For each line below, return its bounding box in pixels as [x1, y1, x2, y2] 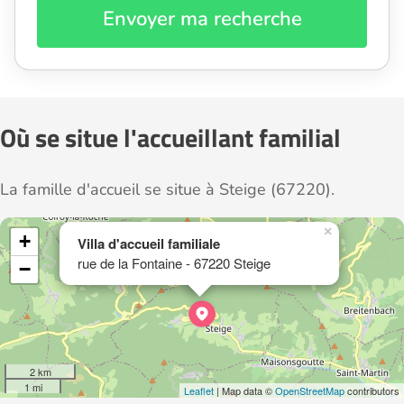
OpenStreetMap [275, 383, 344, 399]
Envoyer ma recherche [102, 5, 302, 33]
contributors [344, 383, 399, 399]
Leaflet [184, 383, 214, 399]
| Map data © [214, 383, 275, 399]
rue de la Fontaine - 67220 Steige [78, 253, 271, 273]
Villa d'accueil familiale [78, 234, 220, 254]
